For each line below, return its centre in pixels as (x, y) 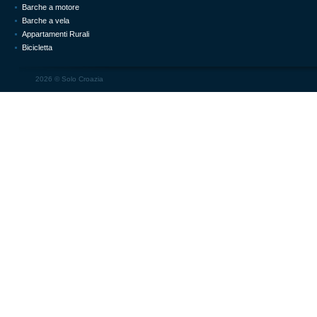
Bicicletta (37, 47)
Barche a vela (46, 21)
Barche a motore (51, 7)
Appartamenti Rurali (56, 34)
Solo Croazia (82, 79)
